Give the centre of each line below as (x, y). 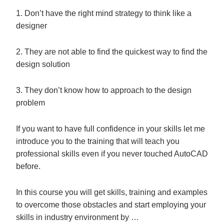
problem (30, 102)
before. (28, 166)
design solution (43, 64)
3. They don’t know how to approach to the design (104, 90)
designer (31, 25)
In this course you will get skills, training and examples (112, 192)
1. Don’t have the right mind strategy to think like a (104, 13)
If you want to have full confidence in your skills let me (110, 128)
